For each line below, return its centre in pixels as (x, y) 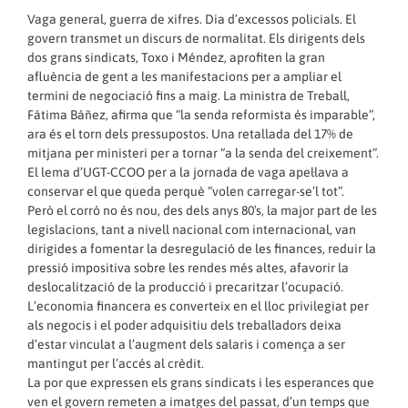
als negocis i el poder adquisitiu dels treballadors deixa (184, 326)
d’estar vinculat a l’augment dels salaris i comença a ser (186, 345)
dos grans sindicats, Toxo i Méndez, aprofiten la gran (176, 58)
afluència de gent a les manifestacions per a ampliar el (184, 77)
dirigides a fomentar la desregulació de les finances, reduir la (202, 249)
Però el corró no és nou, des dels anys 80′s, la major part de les (202, 211)
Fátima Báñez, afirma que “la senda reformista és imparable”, (201, 115)
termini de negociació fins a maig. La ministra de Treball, (189, 96)
